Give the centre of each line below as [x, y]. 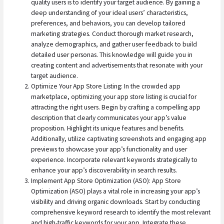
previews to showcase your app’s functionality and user [109, 149]
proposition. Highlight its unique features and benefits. [108, 128]
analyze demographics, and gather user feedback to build [114, 44]
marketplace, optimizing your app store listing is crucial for [114, 96]
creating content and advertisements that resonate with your [117, 65]
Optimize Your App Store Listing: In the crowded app [106, 86]
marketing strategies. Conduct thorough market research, [112, 33]
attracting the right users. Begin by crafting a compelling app [116, 107]
